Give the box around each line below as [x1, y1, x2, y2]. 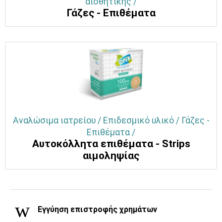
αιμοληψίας [83, 149, 139, 162]
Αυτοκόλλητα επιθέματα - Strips [32, 137, 190, 150]
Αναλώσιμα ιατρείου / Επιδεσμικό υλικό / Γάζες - [12, 115, 210, 125]
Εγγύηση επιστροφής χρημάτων [36, 204, 157, 214]
